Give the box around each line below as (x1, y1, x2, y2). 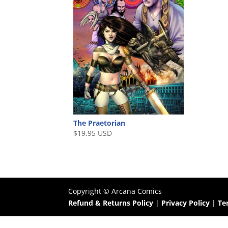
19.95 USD (77, 128, 112, 138)
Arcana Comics (111, 186, 162, 196)
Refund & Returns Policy (68, 198, 154, 208)
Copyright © (68, 186, 112, 196)
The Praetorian (73, 118, 126, 128)
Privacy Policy (161, 198, 212, 208)
